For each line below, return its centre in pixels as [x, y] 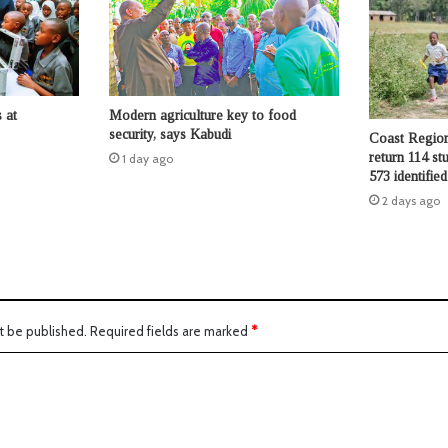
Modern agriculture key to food [202, 116]
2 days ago [410, 201]
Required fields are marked [170, 331]
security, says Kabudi [169, 135]
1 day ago [147, 159]
